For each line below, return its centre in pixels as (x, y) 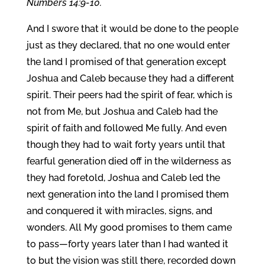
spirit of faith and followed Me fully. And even (126, 128)
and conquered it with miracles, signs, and (119, 211)
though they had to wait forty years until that (126, 145)
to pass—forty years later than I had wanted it (127, 244)
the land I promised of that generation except (126, 62)
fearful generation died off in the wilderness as (129, 161)
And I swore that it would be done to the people (132, 29)
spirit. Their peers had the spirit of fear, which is (129, 95)
